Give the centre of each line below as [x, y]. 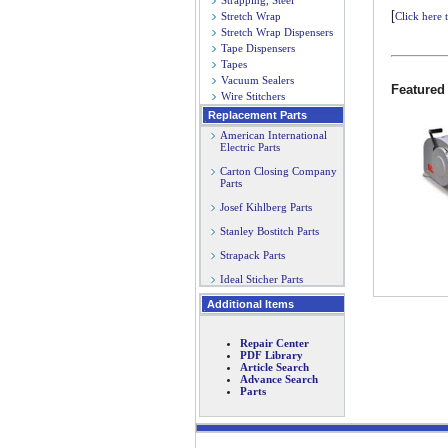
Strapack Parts [252, 255]
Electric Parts [245, 147]
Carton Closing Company [278, 171]
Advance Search [279, 379]
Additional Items [250, 304]
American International [273, 135]
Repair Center [274, 343]
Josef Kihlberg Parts [266, 207]
